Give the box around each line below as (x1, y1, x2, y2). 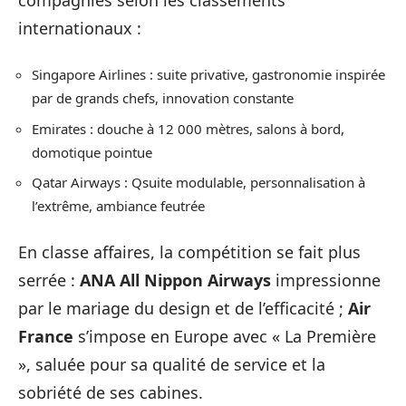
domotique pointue (32, 142, 152, 161)
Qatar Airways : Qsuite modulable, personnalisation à (32, 173, 365, 191)
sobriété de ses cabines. (18, 381, 203, 403)
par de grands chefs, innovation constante (32, 89, 294, 107)
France (18, 324, 73, 347)
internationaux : (18, 16, 141, 39)
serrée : (18, 268, 80, 291)
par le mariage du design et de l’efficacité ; (18, 296, 348, 319)
